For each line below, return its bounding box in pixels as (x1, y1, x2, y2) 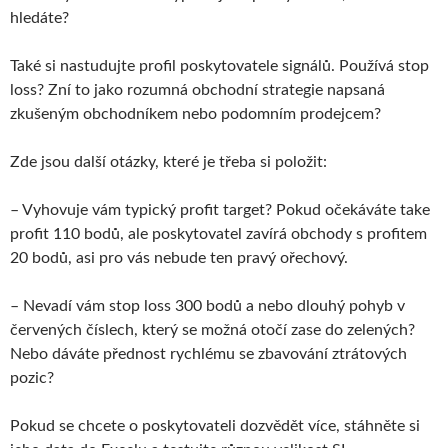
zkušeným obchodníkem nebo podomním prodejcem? (10, 106, 381, 122)
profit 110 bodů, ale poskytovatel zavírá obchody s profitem (10, 226, 427, 242)
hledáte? (10, 10, 69, 26)
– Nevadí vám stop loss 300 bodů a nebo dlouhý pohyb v (10, 298, 405, 314)
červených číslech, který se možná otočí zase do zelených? (10, 322, 415, 338)
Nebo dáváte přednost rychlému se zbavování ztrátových (10, 346, 407, 362)
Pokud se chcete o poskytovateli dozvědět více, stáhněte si (10, 418, 420, 434)
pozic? (10, 370, 54, 386)
